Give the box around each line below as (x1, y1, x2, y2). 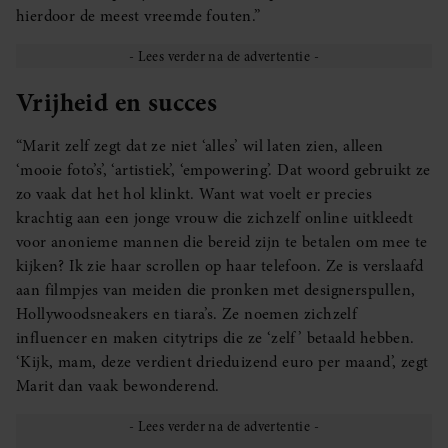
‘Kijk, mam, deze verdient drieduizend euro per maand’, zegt (16, 351, 429, 374)
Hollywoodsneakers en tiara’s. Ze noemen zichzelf (16, 303, 358, 326)
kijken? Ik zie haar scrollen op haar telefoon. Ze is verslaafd (16, 255, 424, 278)
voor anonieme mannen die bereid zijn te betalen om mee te (16, 231, 428, 254)
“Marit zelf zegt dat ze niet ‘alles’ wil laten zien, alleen (16, 135, 384, 158)
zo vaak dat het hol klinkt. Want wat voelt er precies (16, 183, 373, 206)
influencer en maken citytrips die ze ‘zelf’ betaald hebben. (16, 327, 415, 350)
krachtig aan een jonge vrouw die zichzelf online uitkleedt (16, 207, 414, 230)
